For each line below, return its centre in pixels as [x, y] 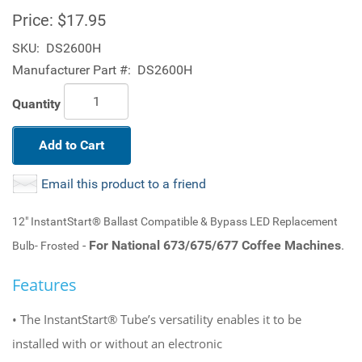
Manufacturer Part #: [72, 70]
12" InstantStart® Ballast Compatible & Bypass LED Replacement [175, 221]
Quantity [36, 103]
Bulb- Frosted [46, 246]
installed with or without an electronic [117, 343]
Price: [33, 20]
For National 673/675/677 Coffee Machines [215, 245]
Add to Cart [72, 145]
